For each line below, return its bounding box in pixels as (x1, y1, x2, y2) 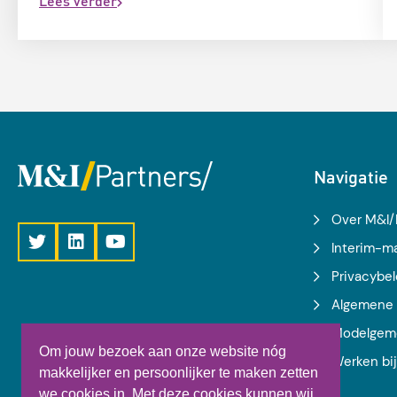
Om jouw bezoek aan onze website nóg (39, 344, 286, 360)
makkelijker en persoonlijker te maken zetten (39, 365, 318, 381)
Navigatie (314, 165, 389, 189)
